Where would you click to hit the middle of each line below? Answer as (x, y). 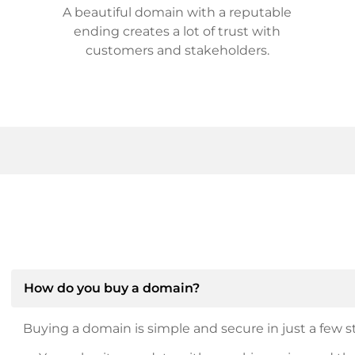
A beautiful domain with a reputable (177, 12)
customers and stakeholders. (177, 50)
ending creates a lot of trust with (177, 31)
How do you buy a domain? (111, 288)
